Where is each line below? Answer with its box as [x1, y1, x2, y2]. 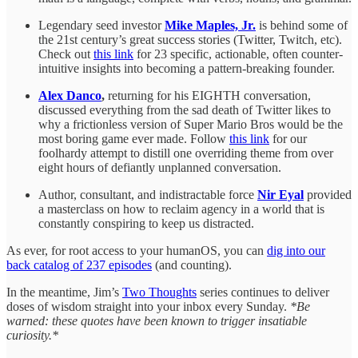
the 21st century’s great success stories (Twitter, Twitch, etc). [38, 32, 342, 46]
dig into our [267, 243, 325, 257]
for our [269, 131, 307, 145]
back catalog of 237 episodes [6, 257, 152, 272]
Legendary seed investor [38, 18, 165, 32]
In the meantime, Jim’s [6, 284, 122, 299]
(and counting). [152, 257, 232, 272]
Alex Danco [38, 88, 101, 102]
